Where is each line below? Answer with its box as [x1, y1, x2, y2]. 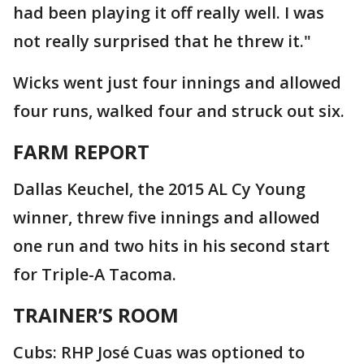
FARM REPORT [13, 138, 149, 165]
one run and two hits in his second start [13, 235, 330, 257]
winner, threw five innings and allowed [13, 206, 320, 228]
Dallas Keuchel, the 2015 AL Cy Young [13, 178, 305, 200]
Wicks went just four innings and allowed [13, 71, 341, 93]
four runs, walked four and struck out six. [13, 100, 344, 122]
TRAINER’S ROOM [13, 301, 179, 328]
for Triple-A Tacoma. [13, 263, 176, 285]
